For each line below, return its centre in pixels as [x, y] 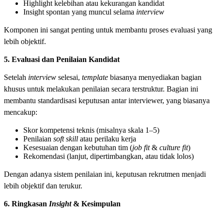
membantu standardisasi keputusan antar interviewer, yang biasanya [107, 101]
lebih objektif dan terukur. [43, 186]
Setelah [16, 77]
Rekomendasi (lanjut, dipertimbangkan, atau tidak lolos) [108, 156]
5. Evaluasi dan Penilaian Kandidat [62, 60]
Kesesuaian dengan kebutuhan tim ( [78, 148]
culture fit [174, 148]
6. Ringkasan [26, 204]
